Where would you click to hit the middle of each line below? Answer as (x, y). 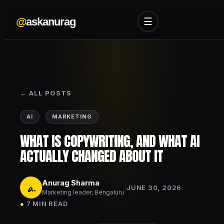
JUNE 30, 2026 (154, 187)
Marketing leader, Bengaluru (83, 192)
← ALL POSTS (46, 93)
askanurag (51, 21)
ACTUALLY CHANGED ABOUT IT (91, 156)
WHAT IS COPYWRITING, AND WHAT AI (110, 141)
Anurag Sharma (71, 182)
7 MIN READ (47, 203)
